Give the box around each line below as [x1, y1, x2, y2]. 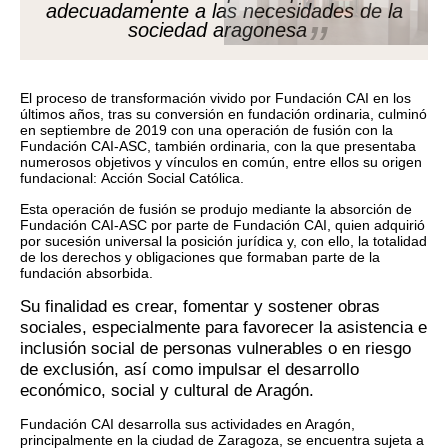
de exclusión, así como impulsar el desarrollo [20, 359, 359, 379]
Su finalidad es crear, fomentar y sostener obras [20, 296, 380, 316]
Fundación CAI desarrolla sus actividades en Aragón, [20, 415, 355, 432]
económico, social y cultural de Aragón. [20, 380, 314, 400]
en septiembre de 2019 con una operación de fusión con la [20, 121, 393, 138]
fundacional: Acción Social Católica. [20, 169, 244, 186]
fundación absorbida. [20, 264, 153, 281]
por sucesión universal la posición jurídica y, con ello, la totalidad [20, 232, 427, 249]
